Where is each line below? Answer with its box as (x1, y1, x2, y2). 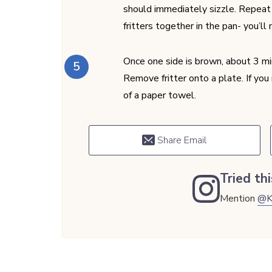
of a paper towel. (123, 88, 196, 102)
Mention (220, 191, 258, 205)
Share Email (155, 133, 207, 147)
